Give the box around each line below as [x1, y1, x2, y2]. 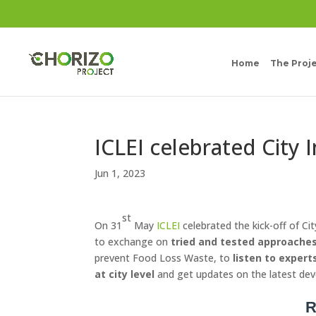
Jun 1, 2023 [95, 166, 146, 180]
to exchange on [95, 235, 171, 248]
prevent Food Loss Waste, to [95, 251, 233, 265]
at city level [95, 267, 155, 281]
